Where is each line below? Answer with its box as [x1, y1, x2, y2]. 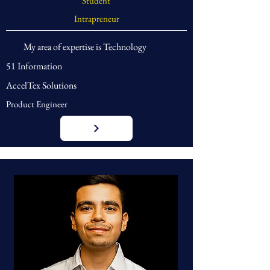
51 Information [6, 60, 62, 72]
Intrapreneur [74, 13, 119, 24]
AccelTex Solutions [6, 79, 77, 92]
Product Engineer [6, 98, 67, 110]
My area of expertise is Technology [24, 40, 146, 53]
